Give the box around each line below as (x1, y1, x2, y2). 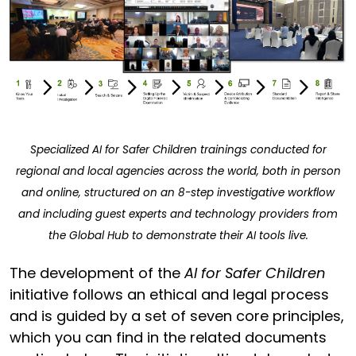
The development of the (10, 263, 184, 284)
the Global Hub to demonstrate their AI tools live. (48, 227, 308, 243)
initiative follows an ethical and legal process (10, 284, 329, 305)
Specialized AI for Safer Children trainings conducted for (29, 141, 327, 157)
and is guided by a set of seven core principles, (10, 306, 344, 327)
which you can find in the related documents (10, 327, 327, 348)
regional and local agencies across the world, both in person (15, 163, 341, 179)
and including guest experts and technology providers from (18, 206, 338, 222)
